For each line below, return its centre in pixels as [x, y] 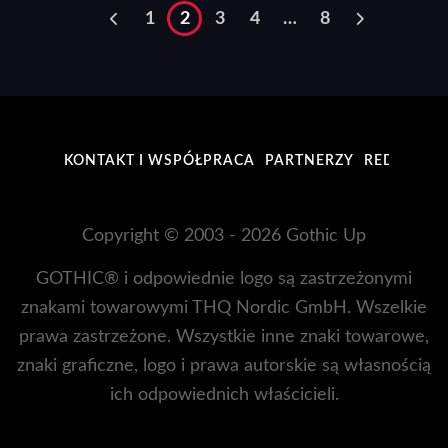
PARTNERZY [309, 160]
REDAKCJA [403, 160]
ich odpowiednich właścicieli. [224, 394]
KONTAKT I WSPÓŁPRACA [159, 160]
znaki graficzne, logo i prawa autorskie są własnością [224, 365]
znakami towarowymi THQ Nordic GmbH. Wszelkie [224, 307]
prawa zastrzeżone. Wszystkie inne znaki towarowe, [224, 336]
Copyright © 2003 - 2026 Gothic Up [224, 236]
